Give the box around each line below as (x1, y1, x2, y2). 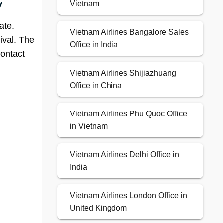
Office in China (69, 81, 122, 90)
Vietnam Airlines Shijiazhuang (69, 69, 176, 78)
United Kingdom (69, 204, 127, 213)
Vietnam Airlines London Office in (69, 191, 187, 200)
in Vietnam (69, 122, 108, 131)
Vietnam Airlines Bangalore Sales (69, 28, 189, 37)
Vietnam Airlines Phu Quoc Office (69, 110, 187, 118)
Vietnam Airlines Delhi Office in (69, 150, 179, 159)
